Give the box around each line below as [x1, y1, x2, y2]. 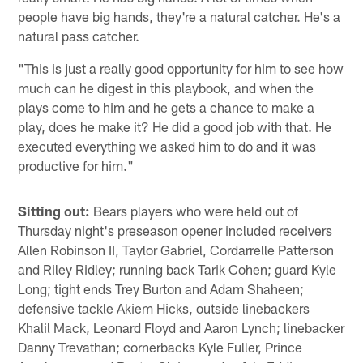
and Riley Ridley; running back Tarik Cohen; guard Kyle [18, 260, 337, 277]
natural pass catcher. [18, 27, 140, 44]
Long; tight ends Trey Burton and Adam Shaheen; [18, 280, 305, 297]
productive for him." [18, 156, 135, 173]
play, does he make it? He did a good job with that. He [18, 117, 332, 135]
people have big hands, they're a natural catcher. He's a [18, 7, 341, 24]
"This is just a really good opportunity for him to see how [18, 59, 344, 76]
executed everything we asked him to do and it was [18, 137, 317, 154]
